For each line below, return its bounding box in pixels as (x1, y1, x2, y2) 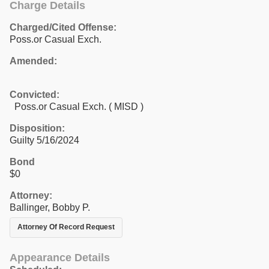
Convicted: (10, 89, 59, 100)
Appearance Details (10, 251, 110, 264)
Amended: (10, 55, 57, 66)
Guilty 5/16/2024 (10, 134, 79, 145)
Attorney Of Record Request (17, 223, 115, 232)
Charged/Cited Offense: (10, 22, 116, 32)
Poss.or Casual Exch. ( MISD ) (10, 101, 144, 112)
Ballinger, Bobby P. (10, 202, 90, 213)
